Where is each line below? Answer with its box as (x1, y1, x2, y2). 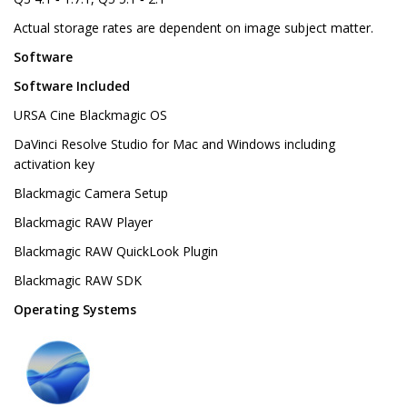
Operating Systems (14, 301, 136, 319)
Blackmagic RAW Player (14, 213, 153, 232)
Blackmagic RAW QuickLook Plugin (14, 243, 218, 261)
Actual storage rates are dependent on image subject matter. (14, 19, 373, 37)
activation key (14, 155, 94, 174)
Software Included (14, 77, 130, 95)
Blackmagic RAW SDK (14, 272, 142, 290)
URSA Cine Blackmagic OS (14, 106, 167, 124)
